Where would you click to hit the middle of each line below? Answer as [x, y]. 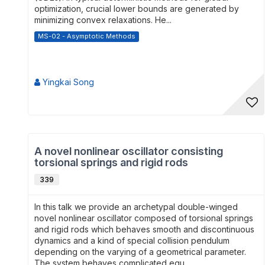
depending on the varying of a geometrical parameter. [140, 252]
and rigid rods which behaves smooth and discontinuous [144, 229]
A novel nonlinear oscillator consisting [129, 151]
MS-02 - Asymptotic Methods [87, 36]
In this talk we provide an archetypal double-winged [136, 207]
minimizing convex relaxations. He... [103, 20]
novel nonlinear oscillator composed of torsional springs [144, 218]
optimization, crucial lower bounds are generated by [137, 9]
